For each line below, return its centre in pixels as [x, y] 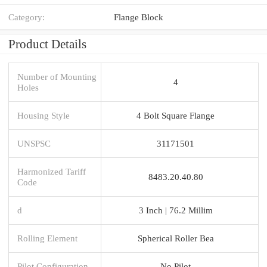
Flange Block [139, 17]
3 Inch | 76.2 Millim [176, 210]
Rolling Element [47, 238]
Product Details [47, 44]
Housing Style [44, 115]
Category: [27, 17]
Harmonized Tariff [52, 171]
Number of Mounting [57, 76]
